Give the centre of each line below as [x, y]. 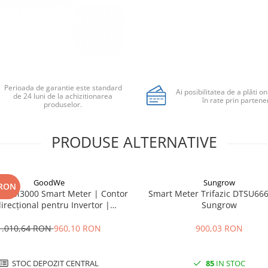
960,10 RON [77, 228]
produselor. [63, 104]
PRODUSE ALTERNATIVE [134, 142]
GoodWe [49, 182]
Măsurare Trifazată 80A [49, 216]
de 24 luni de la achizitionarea [63, 96]
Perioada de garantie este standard [63, 88]
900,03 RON [219, 228]
